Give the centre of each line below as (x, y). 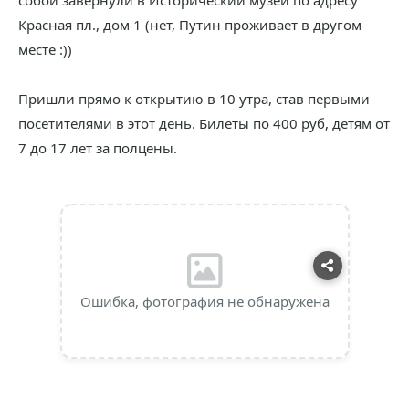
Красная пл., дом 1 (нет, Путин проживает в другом (190, 25)
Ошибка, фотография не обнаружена (204, 301)
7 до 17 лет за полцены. (98, 148)
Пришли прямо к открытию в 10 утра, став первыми (194, 99)
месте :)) (45, 49)
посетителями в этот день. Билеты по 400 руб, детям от (204, 123)
